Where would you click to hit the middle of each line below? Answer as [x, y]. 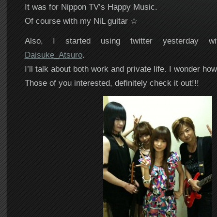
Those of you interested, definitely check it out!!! [112, 83]
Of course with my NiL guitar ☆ [81, 21]
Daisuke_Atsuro [53, 55]
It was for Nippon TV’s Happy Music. [91, 7]
